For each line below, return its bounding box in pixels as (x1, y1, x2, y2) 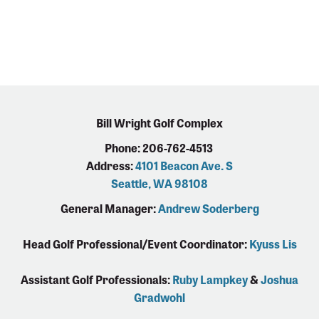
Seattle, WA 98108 (111, 174, 208, 192)
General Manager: (60, 199, 158, 217)
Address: (86, 157, 135, 174)
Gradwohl (134, 288, 185, 306)
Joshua (261, 271, 298, 288)
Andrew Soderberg (157, 199, 259, 217)
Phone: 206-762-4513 (104, 139, 215, 157)
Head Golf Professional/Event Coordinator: (22, 235, 249, 253)
